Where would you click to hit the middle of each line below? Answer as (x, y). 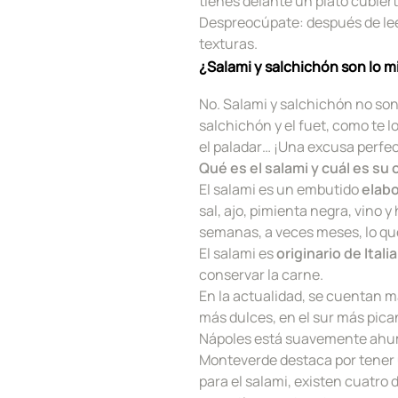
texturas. (228, 43)
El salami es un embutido (280, 189)
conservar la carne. (261, 274)
